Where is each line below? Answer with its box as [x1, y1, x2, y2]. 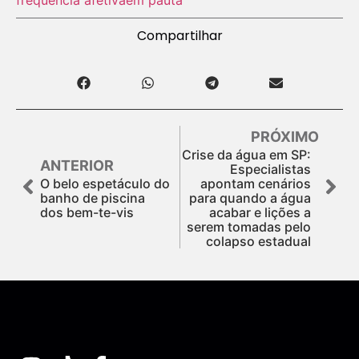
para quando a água [189, 189, 311, 206]
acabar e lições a [209, 204, 311, 220]
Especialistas [230, 160, 311, 177]
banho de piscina [40, 189, 145, 206]
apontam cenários [200, 175, 311, 192]
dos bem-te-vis [40, 204, 134, 220]
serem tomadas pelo [187, 218, 311, 235]
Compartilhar [136, 26, 223, 45]
